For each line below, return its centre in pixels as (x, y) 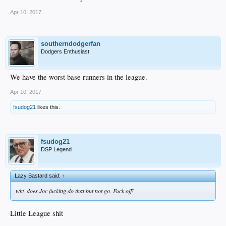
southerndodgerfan (71, 44)
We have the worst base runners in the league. (79, 77)
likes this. (48, 107)
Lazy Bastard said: (38, 176)
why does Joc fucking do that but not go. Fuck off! (75, 191)
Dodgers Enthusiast (65, 52)
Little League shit (37, 213)
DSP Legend (56, 150)
